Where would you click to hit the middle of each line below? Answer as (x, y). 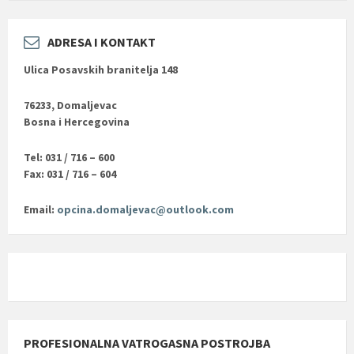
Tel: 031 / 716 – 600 (69, 158)
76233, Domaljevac (70, 105)
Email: (40, 210)
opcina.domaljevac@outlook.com (145, 210)
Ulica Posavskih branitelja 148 (101, 70)
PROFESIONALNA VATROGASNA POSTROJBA (147, 343)
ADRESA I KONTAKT (102, 42)
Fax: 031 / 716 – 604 (70, 174)
